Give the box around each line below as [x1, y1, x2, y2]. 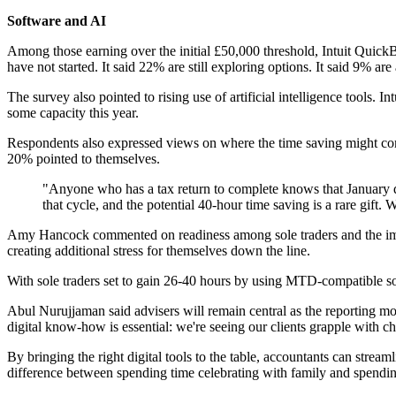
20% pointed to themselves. [7, 151, 160, 167]
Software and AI [7, 13, 106, 29]
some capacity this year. [7, 105, 139, 121]
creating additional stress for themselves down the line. [7, 243, 310, 259]
